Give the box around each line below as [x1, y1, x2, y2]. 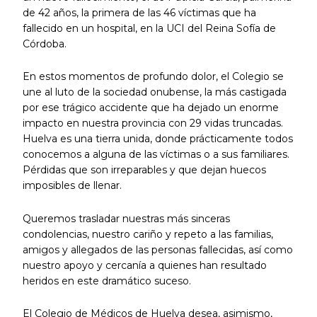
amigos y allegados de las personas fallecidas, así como [22, 243, 293, 256]
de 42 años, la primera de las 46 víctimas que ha [22, 6, 256, 19]
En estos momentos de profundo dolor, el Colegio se [22, 70, 284, 83]
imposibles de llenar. [22, 179, 125, 192]
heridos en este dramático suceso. [22, 274, 194, 287]
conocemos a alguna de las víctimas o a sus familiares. [22, 148, 289, 161]
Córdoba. [22, 37, 72, 50]
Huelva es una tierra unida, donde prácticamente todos [22, 132, 293, 146]
